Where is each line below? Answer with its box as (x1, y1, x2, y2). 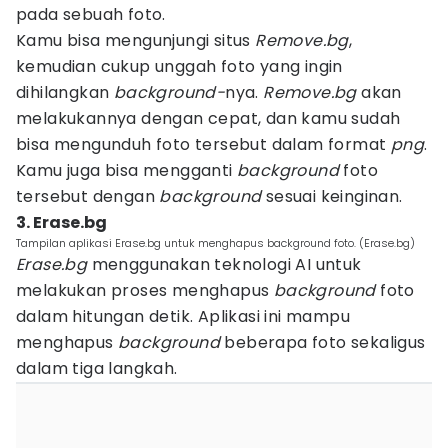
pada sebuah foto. (16, 3, 166, 26)
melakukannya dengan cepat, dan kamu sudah (16, 107, 401, 130)
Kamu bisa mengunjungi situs (16, 29, 256, 52)
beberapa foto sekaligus (220, 331, 426, 354)
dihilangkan (16, 81, 114, 104)
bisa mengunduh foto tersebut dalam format (16, 133, 391, 156)
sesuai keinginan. (261, 185, 403, 208)
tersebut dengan (16, 185, 160, 208)
